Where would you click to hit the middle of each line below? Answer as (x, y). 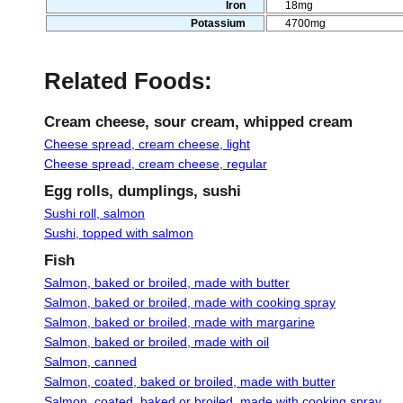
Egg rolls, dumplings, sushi (143, 192)
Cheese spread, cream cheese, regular (156, 164)
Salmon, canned (90, 362)
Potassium (218, 23)
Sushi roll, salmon (94, 214)
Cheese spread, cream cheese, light (147, 144)
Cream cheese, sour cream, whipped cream (198, 122)
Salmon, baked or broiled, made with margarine (179, 322)
